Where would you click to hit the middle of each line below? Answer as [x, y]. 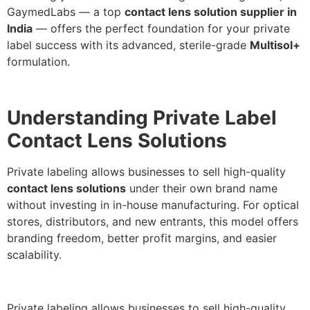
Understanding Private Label [142, 117]
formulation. [38, 62]
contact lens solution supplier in [211, 12]
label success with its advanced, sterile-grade [128, 45]
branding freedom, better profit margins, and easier [142, 238]
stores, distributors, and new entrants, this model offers [153, 221]
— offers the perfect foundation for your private [161, 28]
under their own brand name [202, 188]
